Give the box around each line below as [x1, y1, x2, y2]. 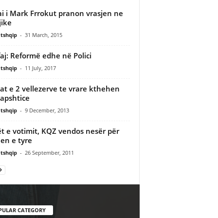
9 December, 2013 [24, 106, 69, 114]
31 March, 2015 [24, 31, 62, 38]
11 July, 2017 [24, 64, 56, 72]
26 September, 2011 [24, 148, 74, 156]
